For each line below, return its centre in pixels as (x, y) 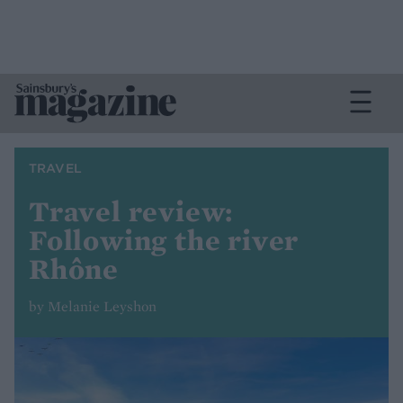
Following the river (164, 240)
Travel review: (131, 211)
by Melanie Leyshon (93, 306)
